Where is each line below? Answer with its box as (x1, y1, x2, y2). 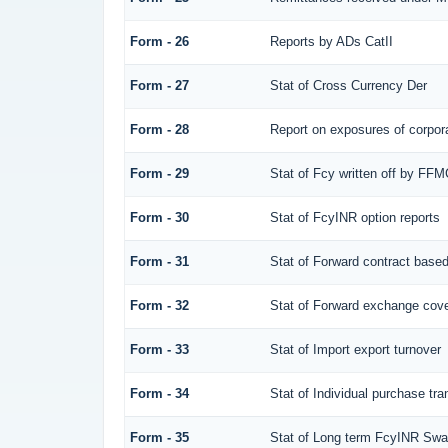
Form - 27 (129, 77, 189, 93)
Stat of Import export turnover (269, 341, 441, 357)
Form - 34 (129, 385, 189, 401)
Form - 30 (129, 209, 189, 225)
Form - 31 (129, 253, 189, 269)
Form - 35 (129, 429, 189, 445)
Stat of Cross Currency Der (269, 77, 427, 93)
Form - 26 (129, 33, 189, 49)
